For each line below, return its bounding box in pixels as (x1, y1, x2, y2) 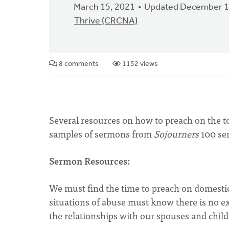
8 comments (57, 60, 99, 68)
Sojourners (154, 126, 199, 141)
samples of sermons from (49, 126, 154, 141)
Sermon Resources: (49, 153, 132, 168)
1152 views (121, 60, 158, 68)
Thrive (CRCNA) (74, 16, 138, 26)
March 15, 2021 (74, 3, 135, 12)
